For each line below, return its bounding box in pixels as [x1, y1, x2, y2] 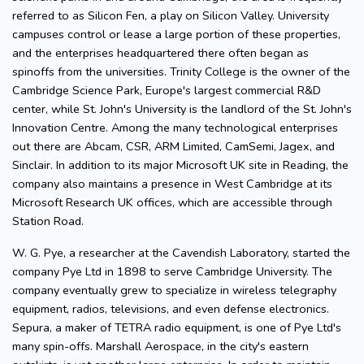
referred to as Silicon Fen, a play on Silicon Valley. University [12, 7, 329, 24]
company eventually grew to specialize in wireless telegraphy [12, 282, 336, 299]
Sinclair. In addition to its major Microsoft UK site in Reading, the [12, 157, 349, 174]
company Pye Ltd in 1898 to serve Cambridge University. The [12, 263, 332, 280]
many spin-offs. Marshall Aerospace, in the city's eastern [12, 338, 309, 355]
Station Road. [12, 213, 84, 230]
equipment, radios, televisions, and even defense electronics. [12, 301, 329, 318]
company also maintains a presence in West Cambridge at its [12, 175, 332, 193]
